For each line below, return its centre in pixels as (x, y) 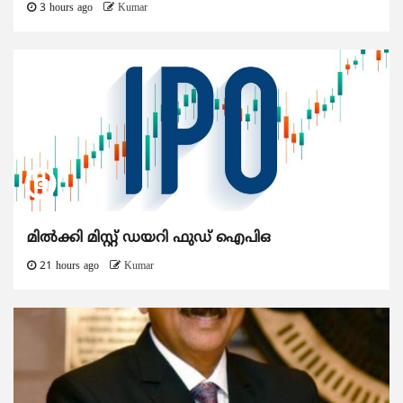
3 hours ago (66, 9)
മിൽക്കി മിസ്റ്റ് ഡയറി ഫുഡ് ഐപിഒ (149, 239)
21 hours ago (69, 267)
